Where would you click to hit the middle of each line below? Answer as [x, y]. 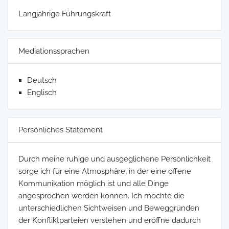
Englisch [42, 92]
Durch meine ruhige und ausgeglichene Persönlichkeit [114, 159]
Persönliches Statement [61, 130]
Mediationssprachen [54, 51]
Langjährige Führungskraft [65, 14]
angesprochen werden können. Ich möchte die [101, 196]
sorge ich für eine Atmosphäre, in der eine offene [105, 171]
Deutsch [42, 80]
